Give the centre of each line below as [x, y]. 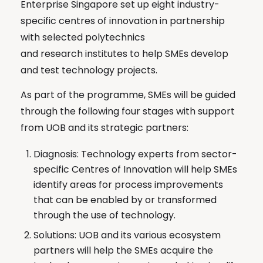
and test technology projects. [89, 70]
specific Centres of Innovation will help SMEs [135, 169]
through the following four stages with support [128, 111]
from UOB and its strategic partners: [104, 127]
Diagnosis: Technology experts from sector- [135, 154]
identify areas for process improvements [128, 184]
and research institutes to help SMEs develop [124, 53]
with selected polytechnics [83, 37]
